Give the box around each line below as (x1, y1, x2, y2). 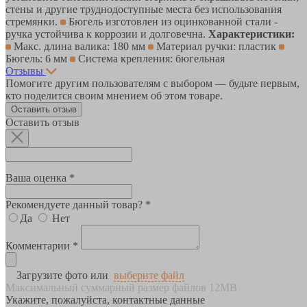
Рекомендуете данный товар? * (5, 198, 151, 210)
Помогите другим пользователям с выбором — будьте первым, (5, 77, 299, 89)
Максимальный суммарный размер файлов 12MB (5, 281, 237, 293)
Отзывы (5, 64, 43, 77)
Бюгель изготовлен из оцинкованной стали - (66, 15, 278, 27)
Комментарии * (5, 239, 78, 251)
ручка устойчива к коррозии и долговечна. (5, 27, 208, 40)
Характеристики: (208, 27, 295, 40)
